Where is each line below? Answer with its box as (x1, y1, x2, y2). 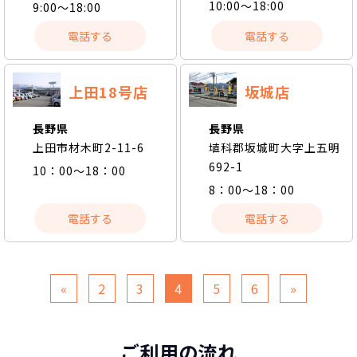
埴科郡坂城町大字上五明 (209, 139, 341, 156)
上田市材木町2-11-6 (33, 139, 144, 156)
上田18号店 (69, 80, 148, 102)
